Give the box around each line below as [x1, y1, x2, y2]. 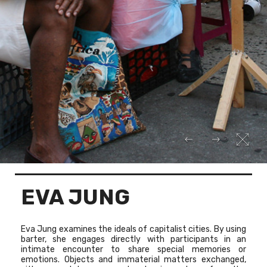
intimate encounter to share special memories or [21, 244, 246, 255]
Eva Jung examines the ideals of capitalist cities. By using [21, 224, 246, 235]
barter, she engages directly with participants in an [21, 234, 246, 245]
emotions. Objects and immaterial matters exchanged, [21, 254, 246, 265]
